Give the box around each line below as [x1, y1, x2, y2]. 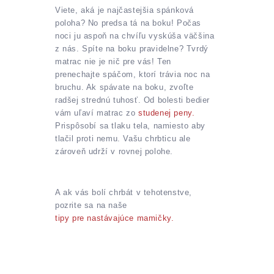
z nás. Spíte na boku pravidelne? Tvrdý [55, 43, 209, 53]
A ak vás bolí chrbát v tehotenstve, [55, 188, 193, 198]
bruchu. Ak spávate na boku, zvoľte [55, 82, 194, 92]
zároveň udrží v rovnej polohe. [55, 146, 174, 156]
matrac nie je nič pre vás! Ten [55, 56, 172, 66]
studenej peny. [138, 108, 195, 117]
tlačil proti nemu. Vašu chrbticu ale [55, 133, 191, 143]
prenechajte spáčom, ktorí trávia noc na [55, 69, 210, 79]
